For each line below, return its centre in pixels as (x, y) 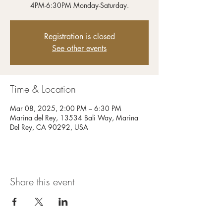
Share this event (42, 182)
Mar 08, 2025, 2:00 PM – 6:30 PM (66, 108)
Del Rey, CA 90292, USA (49, 127)
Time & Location (43, 89)
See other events (79, 48)
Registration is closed (79, 36)
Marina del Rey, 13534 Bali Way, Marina (74, 118)
